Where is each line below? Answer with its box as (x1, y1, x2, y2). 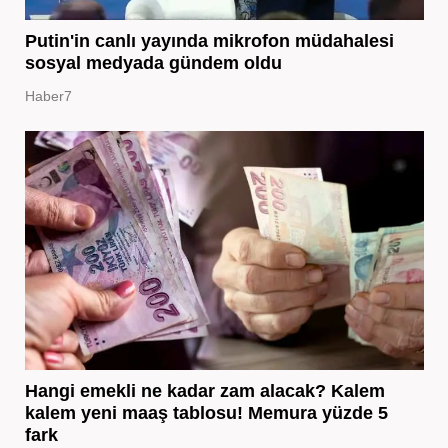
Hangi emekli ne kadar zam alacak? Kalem (24, 381, 385, 402)
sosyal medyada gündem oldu (24, 53, 282, 74)
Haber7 (24, 88, 72, 105)
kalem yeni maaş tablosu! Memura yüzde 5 (24, 403, 388, 424)
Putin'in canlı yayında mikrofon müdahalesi (24, 31, 394, 52)
